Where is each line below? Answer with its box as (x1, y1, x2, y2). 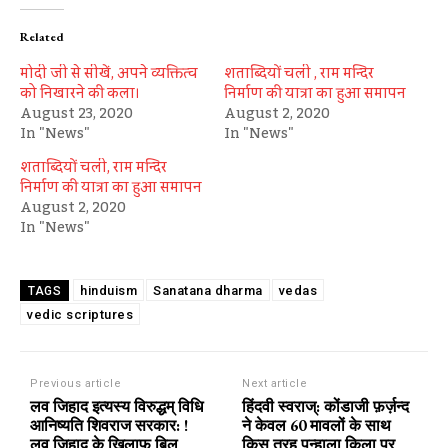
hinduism (80, 282, 137, 298)
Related (20, 28, 64, 45)
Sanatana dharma (153, 282, 263, 298)
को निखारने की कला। (20, 79, 139, 108)
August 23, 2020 (20, 99, 133, 128)
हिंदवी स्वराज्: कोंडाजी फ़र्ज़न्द (242, 395, 410, 417)
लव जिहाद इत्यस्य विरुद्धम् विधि (30, 395, 203, 417)
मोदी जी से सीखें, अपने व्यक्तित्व (20, 59, 198, 88)
